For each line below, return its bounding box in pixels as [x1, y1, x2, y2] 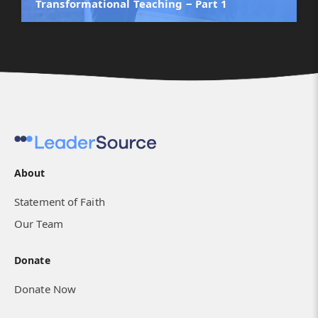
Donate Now [14, 282, 76, 296]
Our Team [14, 216, 63, 231]
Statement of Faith [14, 194, 105, 209]
